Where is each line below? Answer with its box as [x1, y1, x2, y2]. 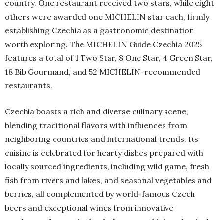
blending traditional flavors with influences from [5, 120, 187, 131]
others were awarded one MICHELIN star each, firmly [5, 12, 209, 22]
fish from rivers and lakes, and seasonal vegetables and [5, 175, 212, 186]
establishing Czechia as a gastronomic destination [5, 26, 194, 36]
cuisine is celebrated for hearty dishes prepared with [5, 148, 203, 158]
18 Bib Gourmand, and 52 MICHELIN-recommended [5, 67, 200, 77]
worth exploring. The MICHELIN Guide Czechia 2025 [5, 39, 202, 50]
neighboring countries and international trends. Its [5, 134, 198, 144]
